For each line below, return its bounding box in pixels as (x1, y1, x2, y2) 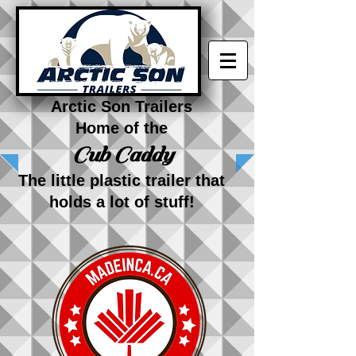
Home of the (75, 119, 168, 137)
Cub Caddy (71, 141, 172, 168)
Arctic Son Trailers (51, 98, 192, 115)
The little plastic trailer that (18, 172, 225, 189)
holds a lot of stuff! (48, 193, 195, 211)
